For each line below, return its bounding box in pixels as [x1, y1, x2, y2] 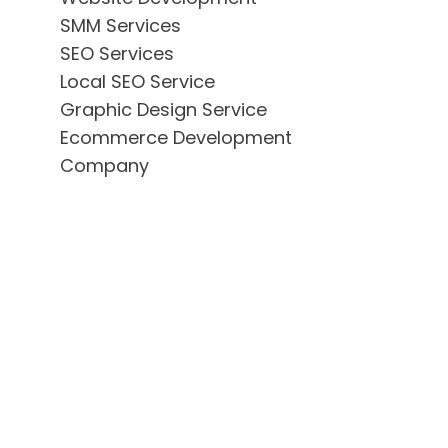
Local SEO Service [60, 69, 215, 94]
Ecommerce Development [60, 125, 292, 150]
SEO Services [60, 41, 174, 66]
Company [60, 153, 149, 178]
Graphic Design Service [60, 97, 267, 122]
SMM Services [60, 13, 181, 38]
